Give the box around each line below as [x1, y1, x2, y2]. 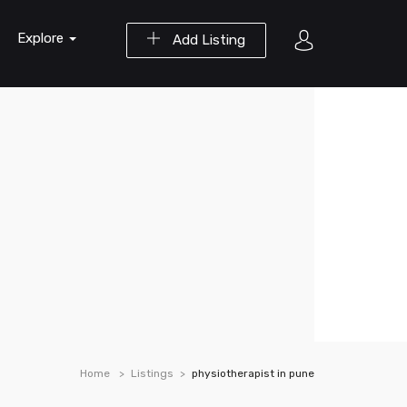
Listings [131, 367, 174, 380]
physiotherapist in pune [192, 367, 314, 380]
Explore [17, 30, 67, 46]
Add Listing [169, 32, 245, 48]
